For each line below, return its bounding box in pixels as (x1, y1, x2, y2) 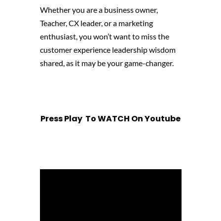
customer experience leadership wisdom (39, 44, 176, 54)
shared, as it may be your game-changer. (39, 58, 175, 68)
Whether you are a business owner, (39, 4, 158, 14)
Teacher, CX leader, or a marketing (39, 18, 153, 28)
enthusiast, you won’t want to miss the (39, 31, 169, 41)
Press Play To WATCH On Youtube (40, 112, 181, 124)
